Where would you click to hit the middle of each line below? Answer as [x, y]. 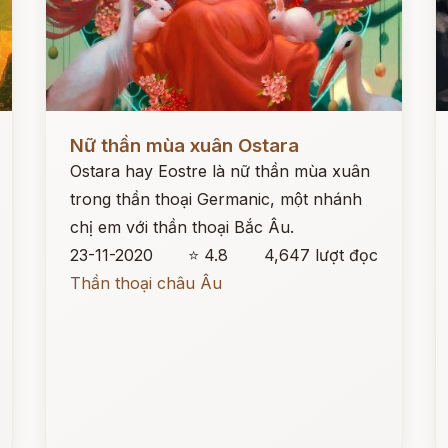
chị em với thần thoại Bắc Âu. [182, 227]
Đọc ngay [83, 130]
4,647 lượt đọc [320, 255]
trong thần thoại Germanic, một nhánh [216, 199]
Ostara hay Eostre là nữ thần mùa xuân [220, 171]
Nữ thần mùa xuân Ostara [185, 145]
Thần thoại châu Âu [146, 283]
